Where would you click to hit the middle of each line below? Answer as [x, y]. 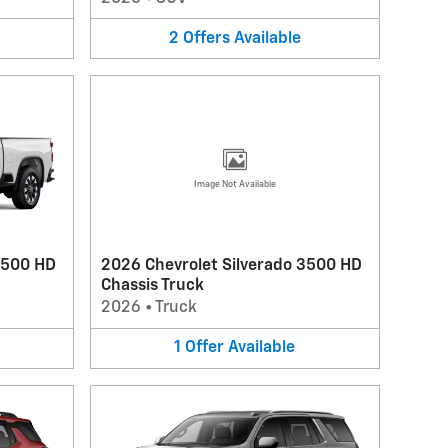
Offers [206, 38]
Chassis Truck [152, 286]
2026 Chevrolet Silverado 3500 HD [231, 266]
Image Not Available [234, 184]
